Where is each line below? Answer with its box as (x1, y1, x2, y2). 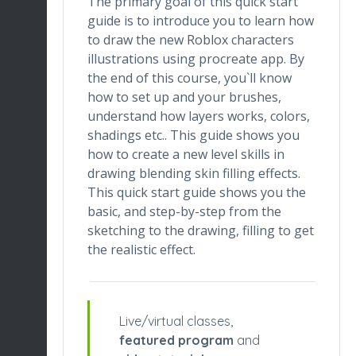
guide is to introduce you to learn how (87, 12, 314, 29)
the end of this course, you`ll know (87, 69, 292, 87)
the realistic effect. (87, 241, 195, 258)
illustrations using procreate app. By (87, 50, 304, 68)
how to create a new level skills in (87, 145, 284, 163)
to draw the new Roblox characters (87, 31, 294, 48)
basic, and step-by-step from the (87, 203, 281, 220)
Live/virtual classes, (119, 313, 233, 329)
